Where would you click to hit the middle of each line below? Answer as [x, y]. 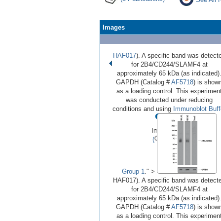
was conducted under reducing [169, 100]
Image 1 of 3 [169, 130]
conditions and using [143, 109]
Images [114, 27]
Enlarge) [173, 139]
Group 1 [133, 171]
